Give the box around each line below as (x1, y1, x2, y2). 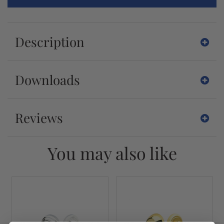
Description (15, 33, 84, 50)
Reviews (15, 109, 63, 126)
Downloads (15, 71, 80, 88)
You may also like (47, 141, 177, 164)
